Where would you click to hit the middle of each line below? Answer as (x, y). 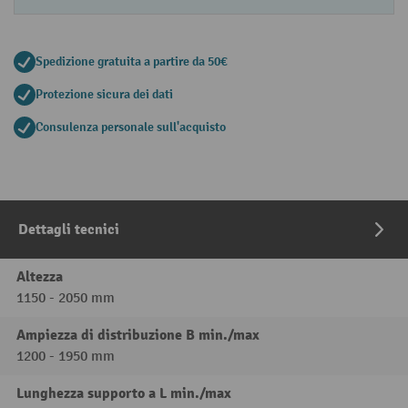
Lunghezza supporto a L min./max (124, 393)
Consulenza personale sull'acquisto (131, 127)
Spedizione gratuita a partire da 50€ (132, 61)
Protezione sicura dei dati (104, 94)
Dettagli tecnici (69, 229)
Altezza (40, 277)
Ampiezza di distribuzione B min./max (138, 335)
